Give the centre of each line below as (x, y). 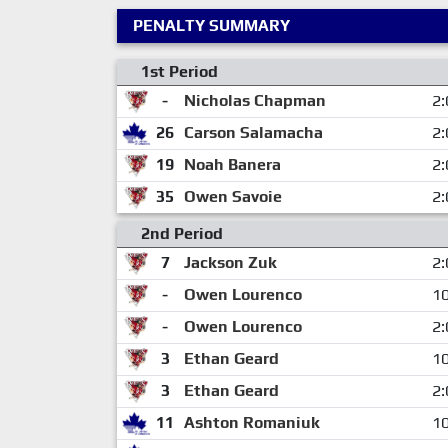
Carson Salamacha (253, 132)
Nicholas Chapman (254, 100)
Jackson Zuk (230, 262)
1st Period (179, 71)
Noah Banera (232, 164)
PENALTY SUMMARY (211, 25)
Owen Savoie (232, 196)
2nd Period (182, 233)
